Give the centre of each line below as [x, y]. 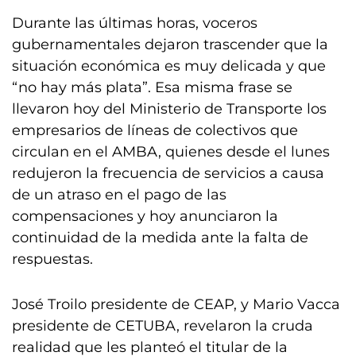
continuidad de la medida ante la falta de [160, 238]
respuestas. [52, 259]
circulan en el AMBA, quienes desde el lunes [171, 152]
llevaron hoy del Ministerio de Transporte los [169, 109]
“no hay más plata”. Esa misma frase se [152, 87]
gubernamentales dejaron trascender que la [170, 44]
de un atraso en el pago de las [119, 195]
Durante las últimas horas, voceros [135, 23]
